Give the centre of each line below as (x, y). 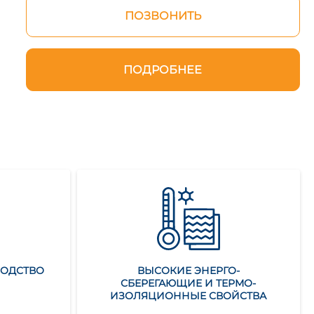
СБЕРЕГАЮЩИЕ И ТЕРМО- (189, 283)
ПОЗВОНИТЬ (163, 16)
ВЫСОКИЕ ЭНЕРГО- (188, 271)
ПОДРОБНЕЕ (163, 70)
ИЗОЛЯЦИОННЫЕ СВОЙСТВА (189, 296)
